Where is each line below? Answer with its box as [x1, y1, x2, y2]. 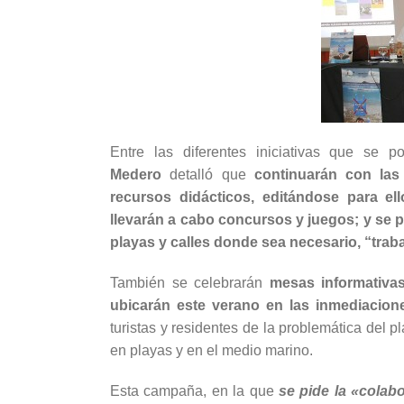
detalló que [161, 167, 254, 183]
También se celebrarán [110, 275, 270, 291]
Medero [110, 167, 161, 183]
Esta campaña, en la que [110, 383, 279, 399]
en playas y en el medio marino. [110, 343, 313, 359]
